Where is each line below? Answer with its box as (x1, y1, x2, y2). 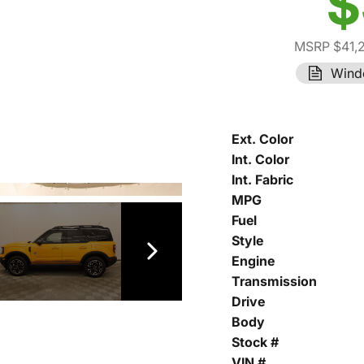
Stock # (232, 334, 279, 350)
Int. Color (232, 151, 289, 167)
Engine (232, 253, 275, 269)
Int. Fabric (232, 171, 293, 188)
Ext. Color (232, 131, 293, 147)
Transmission (232, 273, 317, 289)
